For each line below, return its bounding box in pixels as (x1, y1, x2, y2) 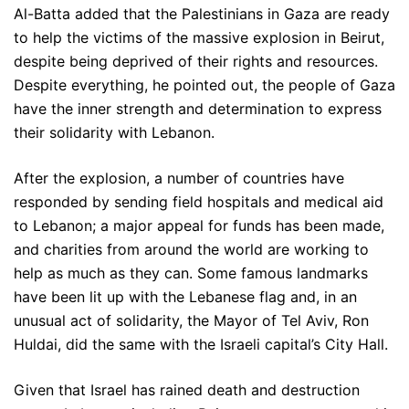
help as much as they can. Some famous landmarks (14, 264, 368, 283)
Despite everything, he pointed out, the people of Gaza (14, 76, 395, 95)
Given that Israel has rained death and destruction (14, 381, 360, 400)
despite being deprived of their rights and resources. (14, 52, 378, 71)
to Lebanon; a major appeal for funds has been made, (14, 216, 384, 236)
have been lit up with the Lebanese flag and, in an (14, 288, 357, 307)
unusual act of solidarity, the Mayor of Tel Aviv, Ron (14, 311, 369, 330)
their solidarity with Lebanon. (14, 123, 215, 142)
